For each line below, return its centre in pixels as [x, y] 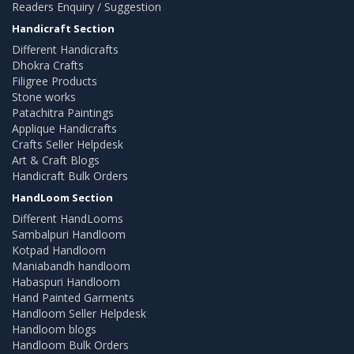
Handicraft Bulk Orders [70, 175]
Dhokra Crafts [48, 65]
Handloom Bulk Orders [70, 345]
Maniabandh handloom [71, 265]
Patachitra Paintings [63, 112]
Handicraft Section [63, 28]
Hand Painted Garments [73, 297]
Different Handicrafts [65, 49]
